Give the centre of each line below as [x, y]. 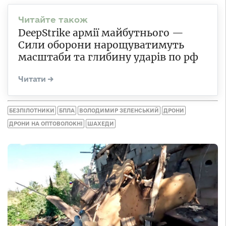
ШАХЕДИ [101, 123]
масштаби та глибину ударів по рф [108, 57]
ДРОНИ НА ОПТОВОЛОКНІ [46, 123]
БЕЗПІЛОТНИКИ [32, 110]
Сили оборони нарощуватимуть [101, 45]
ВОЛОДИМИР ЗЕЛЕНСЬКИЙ [119, 110]
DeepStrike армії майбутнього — [101, 33]
